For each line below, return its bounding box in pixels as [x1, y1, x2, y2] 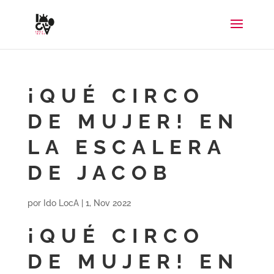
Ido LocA [43, 198, 79, 208]
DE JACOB [27, 161, 172, 185]
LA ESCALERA [27, 135, 226, 159]
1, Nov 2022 [85, 198, 131, 208]
